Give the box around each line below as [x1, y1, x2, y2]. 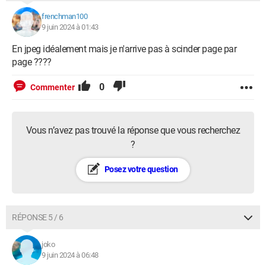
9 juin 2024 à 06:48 [42, 251, 99, 259]
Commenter [30, 83, 75, 92]
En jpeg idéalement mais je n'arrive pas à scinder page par [12, 43, 236, 55]
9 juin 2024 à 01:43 [42, 23, 99, 31]
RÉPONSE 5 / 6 [12, 213, 64, 222]
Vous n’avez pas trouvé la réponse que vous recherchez [26, 125, 240, 136]
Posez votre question [103, 164, 178, 174]
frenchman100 [42, 12, 87, 21]
